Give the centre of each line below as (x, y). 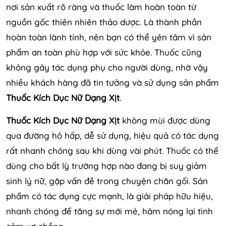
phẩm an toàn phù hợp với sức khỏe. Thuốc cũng (104, 52)
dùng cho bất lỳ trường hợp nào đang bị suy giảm (106, 166)
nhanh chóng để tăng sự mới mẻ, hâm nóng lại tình (109, 211)
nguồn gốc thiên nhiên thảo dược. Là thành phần (104, 22)
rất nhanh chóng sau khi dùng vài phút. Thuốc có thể (112, 151)
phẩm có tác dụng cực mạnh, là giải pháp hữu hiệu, (109, 196)
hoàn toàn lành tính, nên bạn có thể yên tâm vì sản (109, 37)
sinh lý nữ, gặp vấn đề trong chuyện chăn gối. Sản (107, 181)
